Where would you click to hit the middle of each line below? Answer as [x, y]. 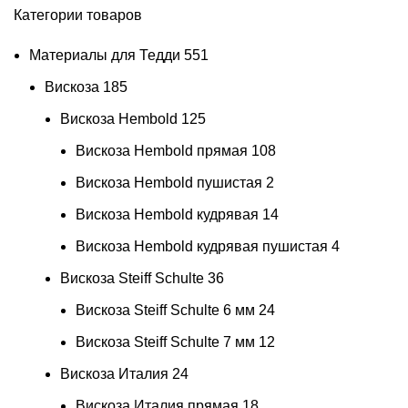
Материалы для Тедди [105, 55]
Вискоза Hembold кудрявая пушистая [202, 246]
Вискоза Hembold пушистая [169, 182]
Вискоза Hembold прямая [162, 150]
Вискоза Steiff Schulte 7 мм [165, 342]
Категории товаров [78, 15]
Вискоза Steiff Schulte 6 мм [165, 310]
